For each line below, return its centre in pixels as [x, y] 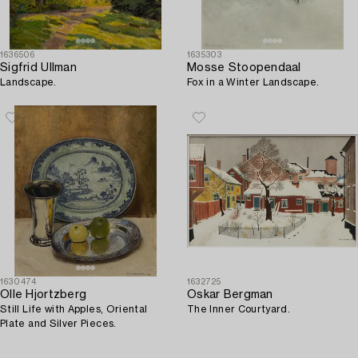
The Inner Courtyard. [239, 309]
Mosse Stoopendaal [244, 68]
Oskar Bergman [230, 294]
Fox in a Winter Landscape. [253, 82]
